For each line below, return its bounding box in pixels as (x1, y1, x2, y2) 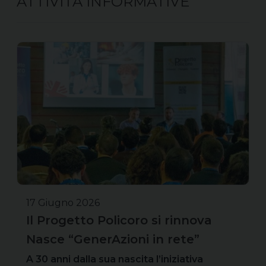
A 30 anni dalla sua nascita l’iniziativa (26, 253, 203, 265)
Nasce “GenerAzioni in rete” (26, 232, 199, 246)
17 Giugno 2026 (26, 197, 100, 208)
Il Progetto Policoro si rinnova (26, 213, 212, 227)
